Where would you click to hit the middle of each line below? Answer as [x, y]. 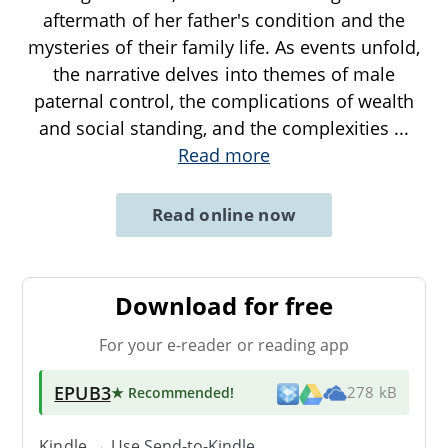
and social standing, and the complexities [216, 127]
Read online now [224, 214]
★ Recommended [170, 392]
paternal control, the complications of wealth [224, 100]
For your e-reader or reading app [224, 344]
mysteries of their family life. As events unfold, [224, 46]
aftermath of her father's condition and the [224, 19]
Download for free [224, 305]
